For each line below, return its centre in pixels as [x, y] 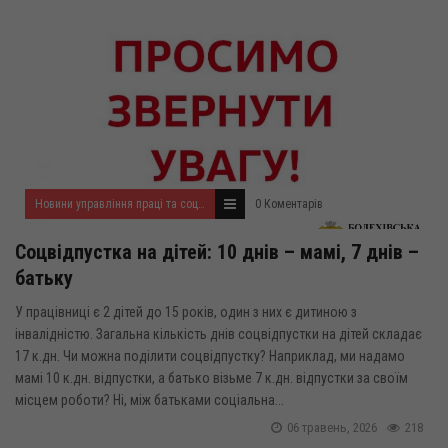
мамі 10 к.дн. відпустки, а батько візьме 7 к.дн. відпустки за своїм [211, 377]
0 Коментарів [289, 203]
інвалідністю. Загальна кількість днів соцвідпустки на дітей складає [218, 333]
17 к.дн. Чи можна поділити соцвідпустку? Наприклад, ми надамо [210, 355]
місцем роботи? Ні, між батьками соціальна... [149, 399]
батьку [44, 277]
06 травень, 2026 [332, 427]
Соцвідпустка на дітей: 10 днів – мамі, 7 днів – [217, 251]
